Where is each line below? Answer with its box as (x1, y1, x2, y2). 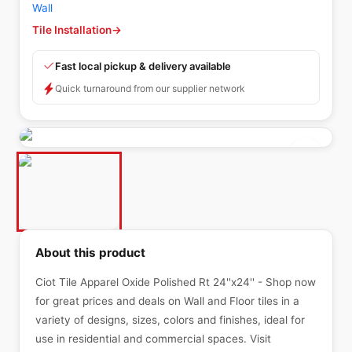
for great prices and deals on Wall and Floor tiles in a (35, 295, 299, 307)
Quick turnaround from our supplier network (55, 82, 245, 94)
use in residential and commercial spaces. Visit (35, 332, 271, 345)
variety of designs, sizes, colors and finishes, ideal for (35, 313, 305, 326)
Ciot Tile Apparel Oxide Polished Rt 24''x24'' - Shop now (35, 276, 316, 288)
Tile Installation (32, 24, 112, 36)
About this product (35, 245, 145, 260)
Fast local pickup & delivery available (55, 60, 231, 72)
